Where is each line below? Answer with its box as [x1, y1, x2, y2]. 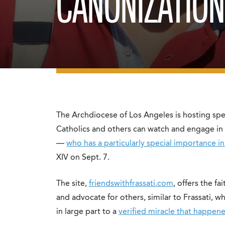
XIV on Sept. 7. [56, 154, 109, 162]
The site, [56, 180, 89, 188]
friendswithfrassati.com [89, 180, 173, 188]
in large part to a [56, 208, 119, 216]
